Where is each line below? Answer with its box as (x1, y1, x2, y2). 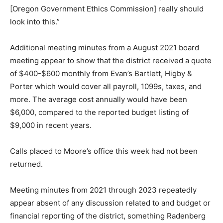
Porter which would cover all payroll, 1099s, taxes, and (10, 81, 202, 91)
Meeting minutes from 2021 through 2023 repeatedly (10, 185, 197, 195)
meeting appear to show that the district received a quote (10, 55, 212, 65)
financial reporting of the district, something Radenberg (10, 211, 206, 221)
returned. (10, 159, 43, 169)
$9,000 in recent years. (10, 120, 92, 130)
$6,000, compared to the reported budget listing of (10, 107, 189, 117)
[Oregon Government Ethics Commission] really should (10, 3, 204, 13)
